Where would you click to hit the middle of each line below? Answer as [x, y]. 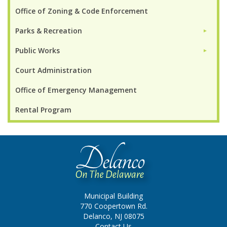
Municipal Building [113, 196]
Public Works [37, 50]
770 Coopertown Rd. [113, 206]
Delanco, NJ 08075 [113, 216]
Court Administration [53, 70]
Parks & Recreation [49, 30]
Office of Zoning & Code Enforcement [82, 11]
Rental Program [43, 109]
